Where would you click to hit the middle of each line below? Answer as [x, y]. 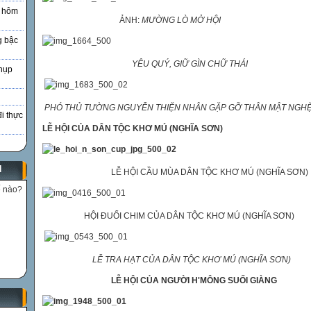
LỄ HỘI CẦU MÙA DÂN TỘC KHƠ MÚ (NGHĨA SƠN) [209, 172]
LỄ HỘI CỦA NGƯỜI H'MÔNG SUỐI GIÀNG [193, 280]
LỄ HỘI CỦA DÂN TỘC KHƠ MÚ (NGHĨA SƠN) [133, 128]
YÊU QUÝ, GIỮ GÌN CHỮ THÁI [190, 64]
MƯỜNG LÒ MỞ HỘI [181, 20]
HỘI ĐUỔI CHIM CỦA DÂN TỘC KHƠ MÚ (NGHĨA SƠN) [168, 216]
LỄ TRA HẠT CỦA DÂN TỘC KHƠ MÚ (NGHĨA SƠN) [192, 260]
